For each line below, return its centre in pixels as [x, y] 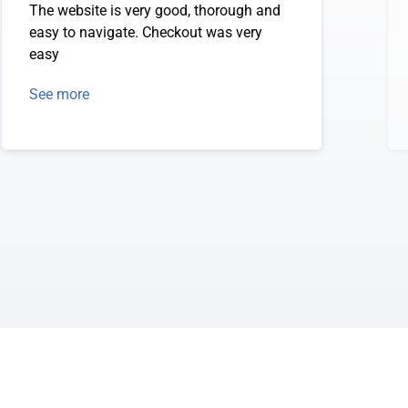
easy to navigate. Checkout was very [145, 32]
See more [59, 94]
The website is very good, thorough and [154, 10]
